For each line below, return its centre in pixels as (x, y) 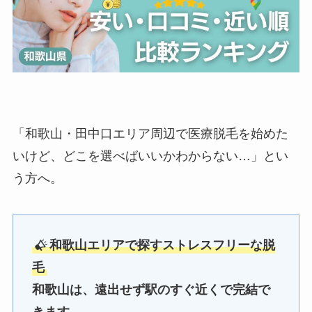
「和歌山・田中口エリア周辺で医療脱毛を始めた (150, 134)
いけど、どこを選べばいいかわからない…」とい (150, 156)
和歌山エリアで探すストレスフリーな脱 (163, 245)
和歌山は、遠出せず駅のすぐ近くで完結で (151, 289)
